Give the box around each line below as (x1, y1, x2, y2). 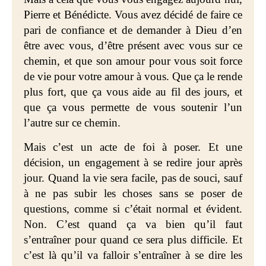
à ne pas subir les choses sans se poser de (24, 187, 242, 199)
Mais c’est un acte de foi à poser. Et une (24, 141, 242, 153)
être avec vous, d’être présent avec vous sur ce (24, 39, 242, 52)
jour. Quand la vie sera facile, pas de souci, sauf (24, 172, 242, 184)
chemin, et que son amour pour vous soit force (24, 55, 242, 67)
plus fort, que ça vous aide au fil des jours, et (24, 85, 242, 98)
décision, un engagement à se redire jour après (24, 156, 242, 169)
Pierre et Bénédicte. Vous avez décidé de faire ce (24, 8, 242, 21)
